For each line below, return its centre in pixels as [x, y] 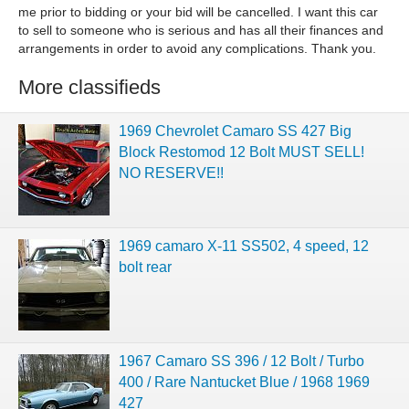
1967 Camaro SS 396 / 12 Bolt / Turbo [241, 361]
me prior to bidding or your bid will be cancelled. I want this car [198, 12]
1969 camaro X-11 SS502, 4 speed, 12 [244, 246]
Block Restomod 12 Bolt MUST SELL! [241, 152]
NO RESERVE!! [171, 173]
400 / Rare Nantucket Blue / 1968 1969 [244, 382]
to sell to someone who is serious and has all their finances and [201, 31]
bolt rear [145, 267]
